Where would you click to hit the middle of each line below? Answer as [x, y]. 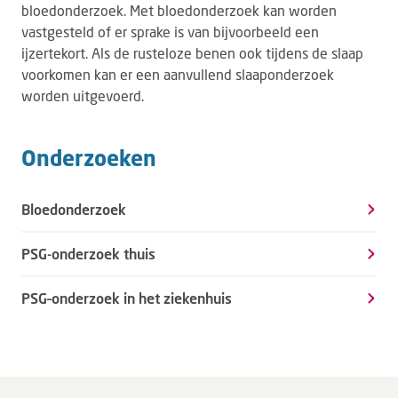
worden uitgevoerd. [83, 96]
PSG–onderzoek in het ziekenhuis [127, 298]
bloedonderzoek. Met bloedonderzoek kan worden [179, 10]
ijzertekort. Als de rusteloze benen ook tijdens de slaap [192, 53]
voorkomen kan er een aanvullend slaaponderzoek [178, 74]
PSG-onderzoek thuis [88, 254]
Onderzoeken [89, 158]
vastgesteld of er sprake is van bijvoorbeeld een [170, 32]
